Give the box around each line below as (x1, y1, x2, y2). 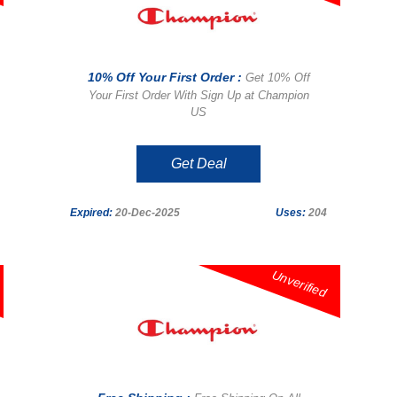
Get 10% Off (245, 71, 310, 84)
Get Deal (170, 156, 227, 171)
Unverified (270, 267, 329, 300)
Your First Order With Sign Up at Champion (88, 89, 309, 102)
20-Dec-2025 (113, 206, 180, 219)
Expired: (70, 206, 113, 219)
